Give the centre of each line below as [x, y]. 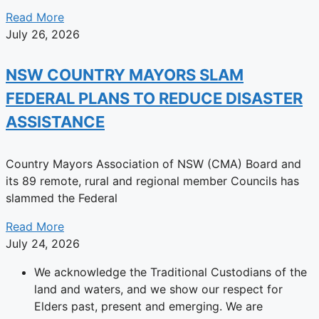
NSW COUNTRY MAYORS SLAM [125, 75]
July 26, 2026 [43, 35]
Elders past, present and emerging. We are [148, 306]
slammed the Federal [62, 198]
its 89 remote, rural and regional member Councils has [152, 181]
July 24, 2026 [43, 243]
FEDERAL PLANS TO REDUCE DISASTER [154, 99]
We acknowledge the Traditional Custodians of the [171, 272]
